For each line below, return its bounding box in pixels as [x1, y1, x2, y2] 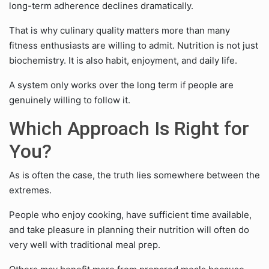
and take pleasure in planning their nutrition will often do [9, 224, 249, 235]
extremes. [9, 184, 52, 196]
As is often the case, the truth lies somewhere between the [9, 169, 260, 181]
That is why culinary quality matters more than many [9, 25, 230, 36]
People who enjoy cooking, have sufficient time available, [9, 209, 252, 220]
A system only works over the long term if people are [9, 79, 234, 91]
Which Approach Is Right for [9, 117, 249, 140]
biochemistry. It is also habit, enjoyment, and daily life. [9, 55, 237, 66]
